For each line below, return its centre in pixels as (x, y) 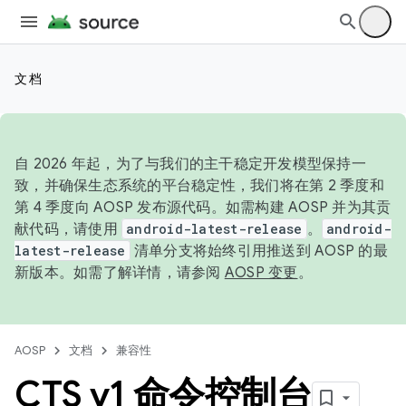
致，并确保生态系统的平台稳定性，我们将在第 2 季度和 (199, 186)
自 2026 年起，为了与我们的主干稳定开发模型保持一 (190, 164)
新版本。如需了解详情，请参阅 (120, 273)
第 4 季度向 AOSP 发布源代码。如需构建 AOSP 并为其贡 (203, 208)
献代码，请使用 (68, 229)
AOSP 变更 (261, 273)
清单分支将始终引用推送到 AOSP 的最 (259, 251)
